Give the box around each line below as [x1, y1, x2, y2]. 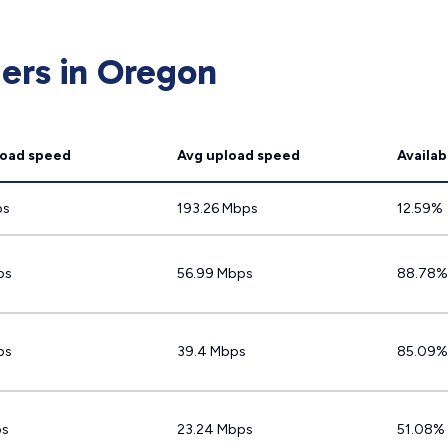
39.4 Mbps [177, 343, 246, 360]
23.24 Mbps [177, 421, 253, 438]
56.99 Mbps [177, 265, 253, 282]
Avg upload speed [177, 147, 300, 164]
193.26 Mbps [177, 200, 258, 217]
